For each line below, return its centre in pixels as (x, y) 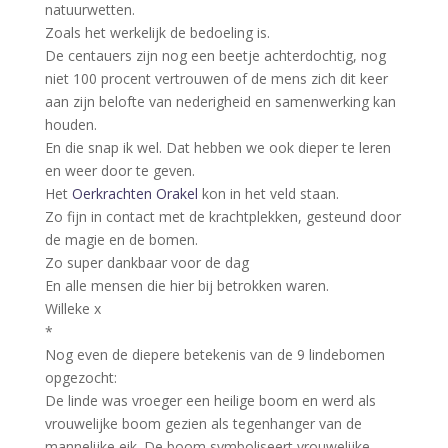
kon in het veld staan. (268, 193)
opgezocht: (80, 377)
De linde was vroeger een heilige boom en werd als (210, 400)
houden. (70, 124)
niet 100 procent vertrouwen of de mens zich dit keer (216, 78)
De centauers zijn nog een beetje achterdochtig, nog (215, 55)
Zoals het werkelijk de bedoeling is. (157, 32)
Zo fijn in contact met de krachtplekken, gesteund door (222, 216)
